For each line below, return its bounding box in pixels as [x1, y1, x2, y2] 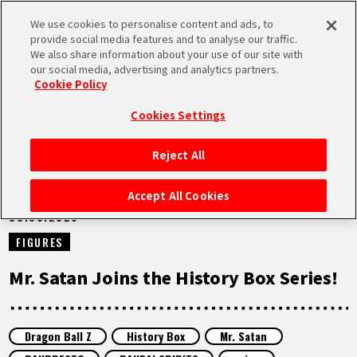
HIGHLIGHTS [52, 258, 147, 288]
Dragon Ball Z [24, 328, 92, 345]
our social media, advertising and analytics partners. [30, 61, 280, 76]
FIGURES [16, 233, 63, 250]
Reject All [151, 147, 206, 163]
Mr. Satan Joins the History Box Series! [9, 265, 339, 289]
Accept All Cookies [127, 188, 230, 203]
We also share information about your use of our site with [30, 46, 304, 61]
